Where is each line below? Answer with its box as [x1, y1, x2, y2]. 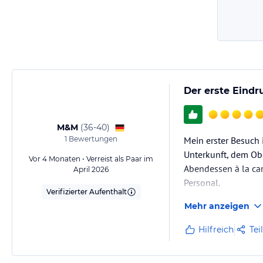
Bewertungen [67, 134, 117, 144]
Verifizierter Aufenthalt [46, 187, 127, 197]
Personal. [184, 177, 220, 189]
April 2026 [73, 165, 109, 174]
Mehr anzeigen [184, 201, 249, 212]
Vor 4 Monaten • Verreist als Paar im [29, 154, 153, 164]
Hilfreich [198, 224, 234, 235]
